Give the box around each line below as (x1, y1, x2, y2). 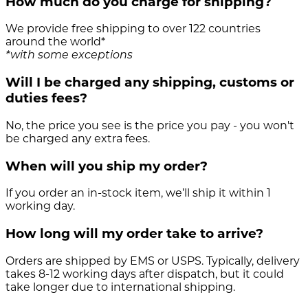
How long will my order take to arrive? (5, 225, 263, 241)
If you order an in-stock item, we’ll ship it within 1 (5, 186, 271, 200)
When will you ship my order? (5, 157, 208, 174)
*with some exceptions (5, 50, 133, 62)
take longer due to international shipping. (5, 280, 235, 294)
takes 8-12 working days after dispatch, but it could (5, 267, 284, 280)
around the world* (5, 35, 105, 49)
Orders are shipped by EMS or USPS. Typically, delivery (5, 254, 300, 267)
